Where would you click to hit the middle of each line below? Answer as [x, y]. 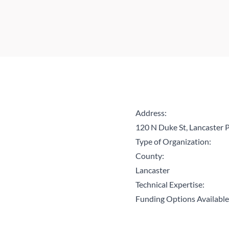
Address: [151, 113]
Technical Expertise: [170, 184]
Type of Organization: [174, 141]
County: [150, 156]
